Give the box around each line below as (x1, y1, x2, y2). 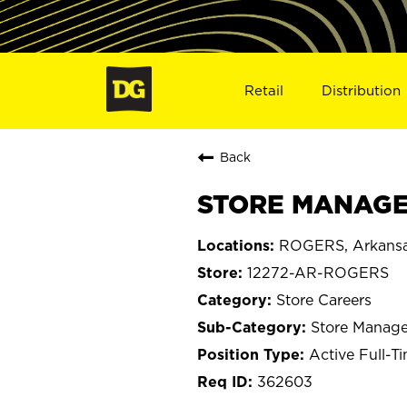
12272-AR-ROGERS (247, 263, 389, 281)
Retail (243, 82, 283, 98)
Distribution (322, 82, 402, 98)
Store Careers (276, 291, 372, 308)
